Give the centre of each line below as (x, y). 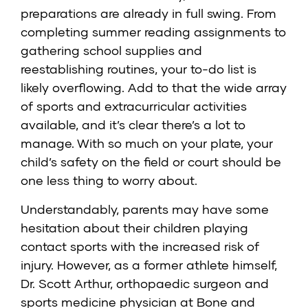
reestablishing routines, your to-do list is (139, 69)
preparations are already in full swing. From (148, 13)
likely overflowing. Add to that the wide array (154, 88)
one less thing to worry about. (109, 180)
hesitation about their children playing (134, 228)
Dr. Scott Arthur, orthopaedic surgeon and (145, 284)
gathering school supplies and (111, 51)
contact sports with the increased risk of (140, 246)
